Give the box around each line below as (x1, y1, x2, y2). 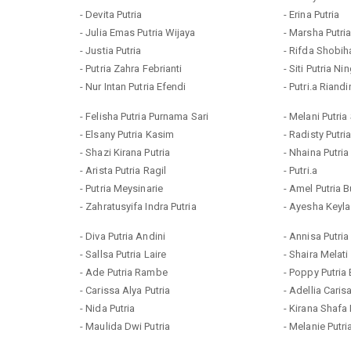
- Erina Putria (283, 8, 340, 20)
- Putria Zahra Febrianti (80, 62, 183, 74)
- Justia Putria (80, 44, 142, 56)
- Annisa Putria (283, 230, 349, 242)
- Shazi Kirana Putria (80, 146, 171, 158)
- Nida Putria (80, 302, 136, 314)
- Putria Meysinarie (80, 182, 163, 194)
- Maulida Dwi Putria (80, 320, 170, 332)
